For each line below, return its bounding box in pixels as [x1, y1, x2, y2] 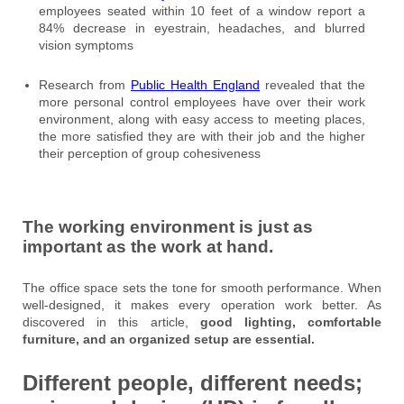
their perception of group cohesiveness [39, 145, 261, 161]
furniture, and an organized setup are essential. [23, 332, 315, 347]
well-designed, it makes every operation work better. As [23, 298, 381, 313]
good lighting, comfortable [199, 315, 382, 330]
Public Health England [131, 77, 260, 92]
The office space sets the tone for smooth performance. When [23, 280, 381, 296]
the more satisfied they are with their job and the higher [39, 128, 365, 143]
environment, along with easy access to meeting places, [39, 111, 365, 126]
